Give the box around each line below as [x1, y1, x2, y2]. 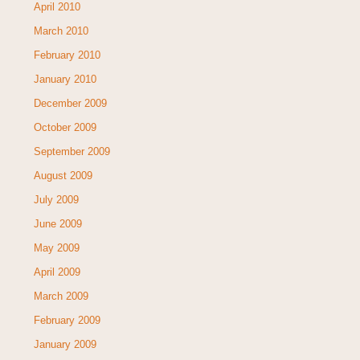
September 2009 [33, 145, 110, 157]
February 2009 [33, 313, 100, 326]
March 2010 [33, 24, 88, 37]
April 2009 [33, 265, 80, 278]
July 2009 [33, 193, 79, 206]
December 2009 [33, 96, 107, 109]
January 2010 [33, 72, 96, 85]
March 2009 [33, 289, 88, 302]
